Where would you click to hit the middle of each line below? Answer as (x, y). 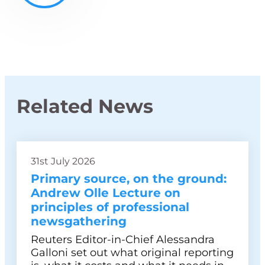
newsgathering (79, 221)
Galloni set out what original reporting (132, 253)
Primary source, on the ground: (129, 179)
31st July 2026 (63, 161)
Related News (85, 106)
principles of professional (110, 207)
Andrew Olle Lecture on (106, 193)
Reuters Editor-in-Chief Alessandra (123, 240)
